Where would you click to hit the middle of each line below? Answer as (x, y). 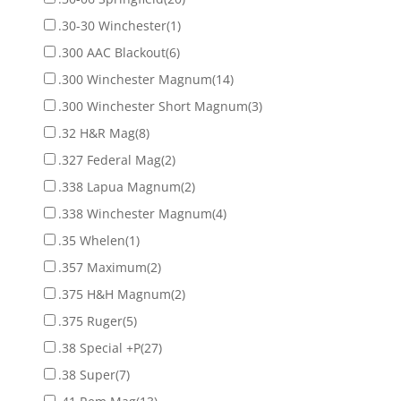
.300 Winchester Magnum (135, 79)
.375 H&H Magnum (114, 294)
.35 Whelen (91, 240)
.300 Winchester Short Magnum (153, 106)
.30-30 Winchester (112, 25)
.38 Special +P (99, 347)
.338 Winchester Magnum (135, 213)
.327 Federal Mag (109, 159)
